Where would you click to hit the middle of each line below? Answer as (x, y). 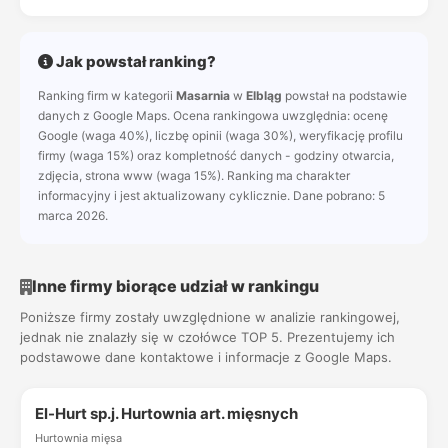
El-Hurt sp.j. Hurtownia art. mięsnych (166, 413)
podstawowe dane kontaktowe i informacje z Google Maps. (206, 357)
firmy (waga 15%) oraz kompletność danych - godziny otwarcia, (216, 155)
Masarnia (203, 95)
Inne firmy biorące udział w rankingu (175, 286)
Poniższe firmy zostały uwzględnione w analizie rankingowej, (210, 317)
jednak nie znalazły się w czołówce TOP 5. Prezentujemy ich (207, 337)
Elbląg (264, 95)
